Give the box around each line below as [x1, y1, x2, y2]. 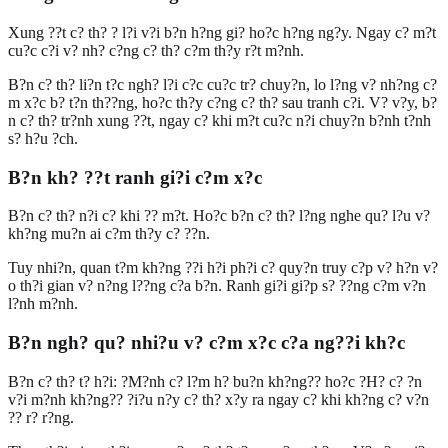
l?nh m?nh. [8, 295, 78, 313]
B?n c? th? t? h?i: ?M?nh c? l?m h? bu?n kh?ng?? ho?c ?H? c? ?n [8, 372, 422, 390]
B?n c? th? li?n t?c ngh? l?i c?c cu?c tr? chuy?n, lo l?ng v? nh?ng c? [8, 76, 437, 93]
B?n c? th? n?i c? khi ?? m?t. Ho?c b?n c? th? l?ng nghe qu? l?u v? [8, 207, 430, 225]
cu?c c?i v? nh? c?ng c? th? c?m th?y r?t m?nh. [8, 42, 304, 59]
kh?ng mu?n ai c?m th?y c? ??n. [8, 225, 210, 243]
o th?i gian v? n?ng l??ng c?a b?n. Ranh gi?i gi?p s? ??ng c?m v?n [8, 277, 426, 295]
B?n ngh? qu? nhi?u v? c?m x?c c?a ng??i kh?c [8, 332, 405, 354]
